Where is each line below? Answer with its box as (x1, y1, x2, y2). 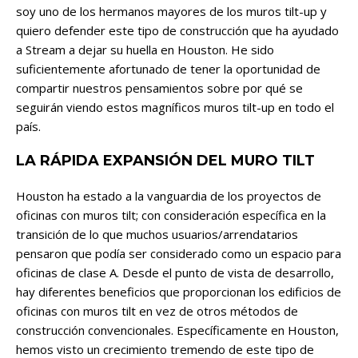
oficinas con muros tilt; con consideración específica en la (16, 207, 326, 224)
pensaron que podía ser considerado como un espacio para (16, 245, 341, 262)
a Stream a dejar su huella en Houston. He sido (16, 42, 274, 58)
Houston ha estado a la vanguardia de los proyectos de (16, 188, 321, 205)
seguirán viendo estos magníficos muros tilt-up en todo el (16, 99, 334, 116)
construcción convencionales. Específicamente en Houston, (16, 322, 339, 339)
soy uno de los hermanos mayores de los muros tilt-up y (16, 3, 327, 20)
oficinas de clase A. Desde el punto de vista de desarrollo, (16, 265, 334, 281)
